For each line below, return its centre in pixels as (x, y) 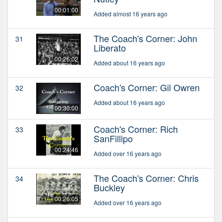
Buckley (109, 187)
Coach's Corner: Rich (136, 129)
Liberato (110, 47)
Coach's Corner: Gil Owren (147, 87)
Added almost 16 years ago (131, 13)
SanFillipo (113, 138)
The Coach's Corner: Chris (146, 178)
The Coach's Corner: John (145, 38)
